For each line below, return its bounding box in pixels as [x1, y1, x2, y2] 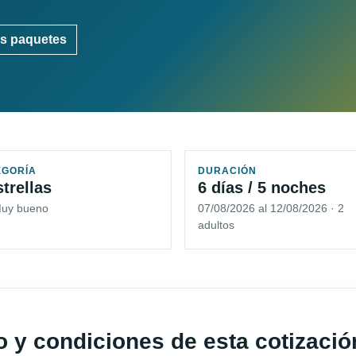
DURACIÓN [198, 165, 257, 177]
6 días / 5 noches [198, 179, 326, 197]
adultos [198, 219, 234, 232]
